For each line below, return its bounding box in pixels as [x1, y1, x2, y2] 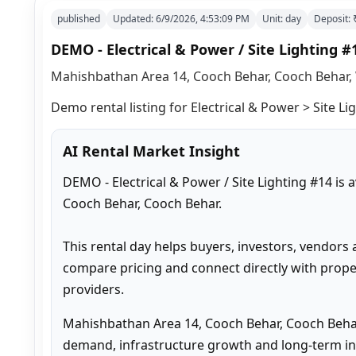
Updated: [113, 11, 156, 25]
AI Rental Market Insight [63, 141, 240, 161]
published [57, 11, 100, 25]
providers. [63, 280, 124, 298]
